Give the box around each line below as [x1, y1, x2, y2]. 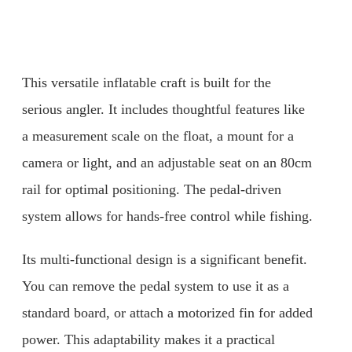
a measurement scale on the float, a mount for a [22, 127, 294, 144]
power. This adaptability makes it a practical [22, 332, 275, 348]
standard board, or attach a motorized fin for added [22, 305, 313, 321]
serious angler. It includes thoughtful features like [22, 101, 305, 117]
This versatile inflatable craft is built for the [22, 74, 271, 90]
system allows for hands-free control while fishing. [22, 207, 313, 224]
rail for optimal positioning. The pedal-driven [22, 181, 281, 197]
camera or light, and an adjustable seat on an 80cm [22, 154, 312, 170]
